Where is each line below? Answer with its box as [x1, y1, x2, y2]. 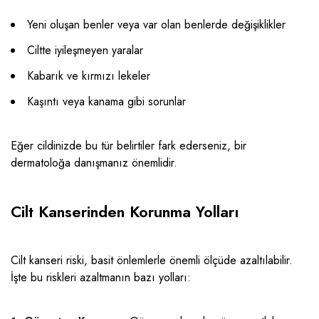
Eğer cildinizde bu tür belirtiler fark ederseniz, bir [11, 137, 246, 154]
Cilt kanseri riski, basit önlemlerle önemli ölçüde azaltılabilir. [11, 251, 293, 268]
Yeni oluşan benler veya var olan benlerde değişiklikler [27, 16, 286, 33]
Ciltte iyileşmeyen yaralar [27, 41, 143, 58]
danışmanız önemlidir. [70, 154, 177, 171]
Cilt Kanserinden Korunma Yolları [11, 199, 239, 223]
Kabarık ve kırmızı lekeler [27, 67, 150, 84]
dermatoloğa [11, 154, 70, 171]
